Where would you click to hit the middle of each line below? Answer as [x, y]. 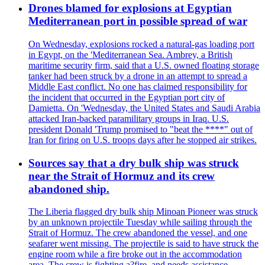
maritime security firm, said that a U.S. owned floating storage [144, 65]
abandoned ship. [69, 189]
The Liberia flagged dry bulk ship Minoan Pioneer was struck [143, 212]
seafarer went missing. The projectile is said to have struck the [143, 244]
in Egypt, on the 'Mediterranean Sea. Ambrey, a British [130, 54]
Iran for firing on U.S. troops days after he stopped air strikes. [143, 140]
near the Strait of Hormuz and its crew [122, 176]
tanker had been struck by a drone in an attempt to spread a [138, 76]
